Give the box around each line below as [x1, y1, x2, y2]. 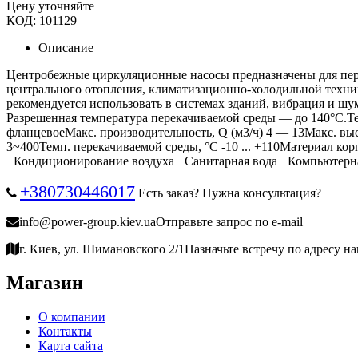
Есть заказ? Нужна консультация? [135, 186, 321, 201]
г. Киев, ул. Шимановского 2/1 [19, 242, 185, 257]
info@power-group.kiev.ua [19, 215, 156, 229]
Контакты [38, 324, 92, 338]
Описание [38, 41, 93, 55]
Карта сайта [38, 338, 103, 352]
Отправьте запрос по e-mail [156, 215, 303, 229]
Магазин [6, 272, 83, 294]
